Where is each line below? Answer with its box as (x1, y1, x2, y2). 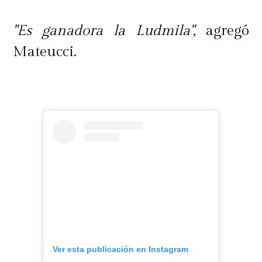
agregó (195, 22, 249, 39)
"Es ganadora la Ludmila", (13, 22, 195, 39)
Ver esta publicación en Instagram (53, 244, 188, 254)
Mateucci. (13, 43, 81, 60)
